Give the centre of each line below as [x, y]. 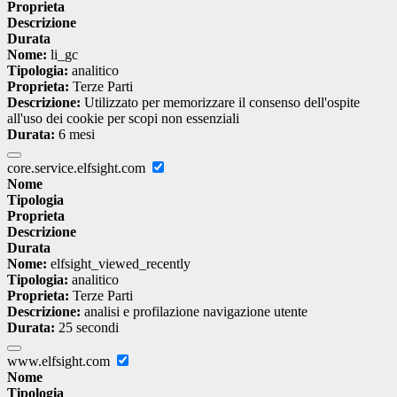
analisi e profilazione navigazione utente [194, 312]
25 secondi [87, 328]
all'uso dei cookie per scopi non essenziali [123, 119]
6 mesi [75, 135]
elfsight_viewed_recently [119, 264]
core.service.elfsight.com [78, 168]
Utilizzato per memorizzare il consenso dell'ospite [220, 103]
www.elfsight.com [60, 362]
